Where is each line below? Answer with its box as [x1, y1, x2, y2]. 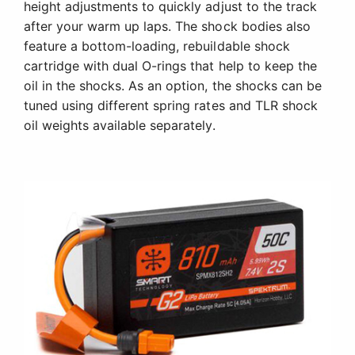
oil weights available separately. [24, 116, 216, 133]
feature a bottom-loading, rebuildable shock [24, 37, 290, 54]
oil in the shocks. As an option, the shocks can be [24, 77, 322, 94]
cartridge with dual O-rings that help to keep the [24, 57, 317, 74]
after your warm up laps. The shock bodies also [24, 17, 311, 34]
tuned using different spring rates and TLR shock [24, 97, 318, 113]
